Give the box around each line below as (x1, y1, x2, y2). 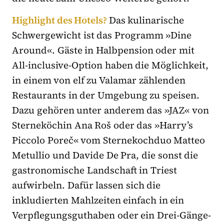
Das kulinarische (108, 13, 184, 27)
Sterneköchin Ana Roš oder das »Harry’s (12, 118, 193, 132)
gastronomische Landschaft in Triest (12, 163, 177, 177)
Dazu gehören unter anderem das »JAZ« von (12, 103, 209, 117)
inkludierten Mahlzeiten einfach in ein (12, 193, 184, 207)
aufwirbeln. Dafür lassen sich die (12, 178, 161, 192)
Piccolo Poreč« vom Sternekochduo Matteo (12, 133, 205, 147)
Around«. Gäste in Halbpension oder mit (12, 43, 195, 57)
